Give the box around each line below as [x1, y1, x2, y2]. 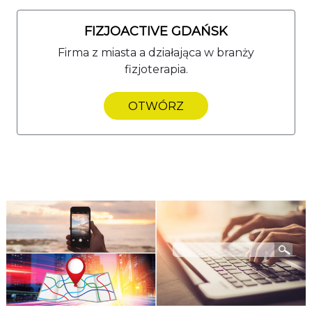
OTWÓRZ [128, 99, 184, 113]
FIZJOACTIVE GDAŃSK [84, 23, 228, 39]
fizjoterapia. [124, 62, 188, 76]
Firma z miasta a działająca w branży [58, 45, 254, 59]
